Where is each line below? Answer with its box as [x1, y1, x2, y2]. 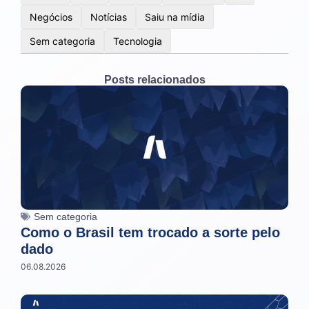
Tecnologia [113, 34, 162, 47]
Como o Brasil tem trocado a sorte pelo [21, 224, 280, 240]
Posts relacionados [103, 73, 206, 86]
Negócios [30, 10, 72, 23]
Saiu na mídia [145, 10, 205, 23]
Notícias [90, 10, 127, 23]
